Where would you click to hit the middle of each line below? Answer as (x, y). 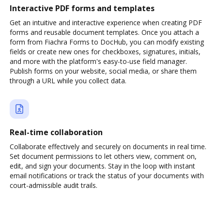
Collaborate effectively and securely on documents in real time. (108, 147)
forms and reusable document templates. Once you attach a (104, 32)
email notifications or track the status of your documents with (107, 176)
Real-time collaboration (56, 132)
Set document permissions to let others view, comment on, (103, 156)
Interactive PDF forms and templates (82, 8)
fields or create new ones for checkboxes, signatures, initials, (105, 52)
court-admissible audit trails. (54, 185)
